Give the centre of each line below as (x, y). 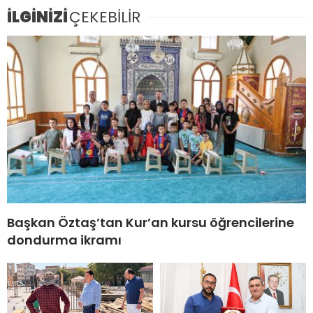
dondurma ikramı (64, 240)
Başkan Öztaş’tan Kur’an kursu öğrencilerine (151, 223)
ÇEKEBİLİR (105, 17)
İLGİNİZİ (37, 17)
